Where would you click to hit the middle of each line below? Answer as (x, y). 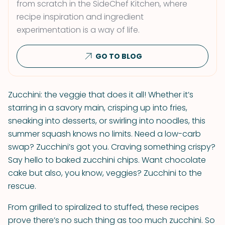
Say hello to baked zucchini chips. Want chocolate (107, 160)
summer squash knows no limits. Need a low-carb (104, 134)
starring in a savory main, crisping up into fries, (98, 108)
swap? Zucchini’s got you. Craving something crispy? (112, 147)
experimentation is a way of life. (78, 30)
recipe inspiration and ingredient (80, 17)
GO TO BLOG (119, 56)
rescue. (22, 186)
